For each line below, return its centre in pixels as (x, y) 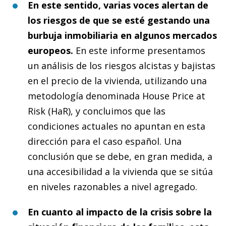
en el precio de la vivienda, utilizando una (117, 80)
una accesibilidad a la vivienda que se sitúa (120, 171)
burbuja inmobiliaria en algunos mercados (122, 35)
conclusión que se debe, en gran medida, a (120, 156)
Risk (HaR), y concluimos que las (97, 111)
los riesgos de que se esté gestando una (119, 20)
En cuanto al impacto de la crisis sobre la (120, 212)
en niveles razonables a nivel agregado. (112, 186)
